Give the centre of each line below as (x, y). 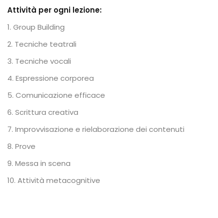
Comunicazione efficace (60, 95)
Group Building (39, 27)
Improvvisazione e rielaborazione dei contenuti (100, 129)
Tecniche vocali (43, 61)
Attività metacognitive (59, 180)
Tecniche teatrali (45, 44)
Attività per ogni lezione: (54, 10)
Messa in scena (43, 163)
